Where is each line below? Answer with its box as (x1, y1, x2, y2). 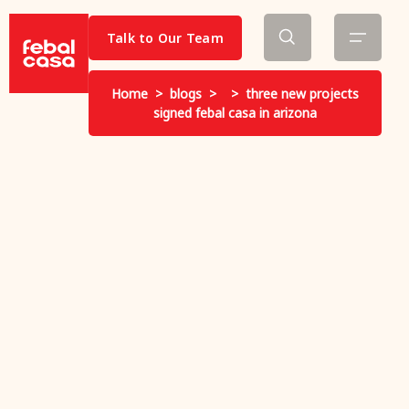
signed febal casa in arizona (153, 104, 317, 121)
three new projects (246, 85, 359, 102)
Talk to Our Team (107, 28, 224, 47)
